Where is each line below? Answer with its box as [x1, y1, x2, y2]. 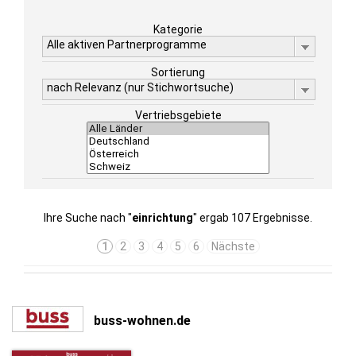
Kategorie [153, 23, 203, 36]
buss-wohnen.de [94, 312, 191, 328]
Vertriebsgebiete [134, 109, 222, 122]
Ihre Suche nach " [44, 211, 132, 224]
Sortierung [151, 66, 205, 79]
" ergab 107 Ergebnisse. [193, 211, 312, 224]
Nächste [211, 240, 255, 253]
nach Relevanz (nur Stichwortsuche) [47, 81, 234, 94]
